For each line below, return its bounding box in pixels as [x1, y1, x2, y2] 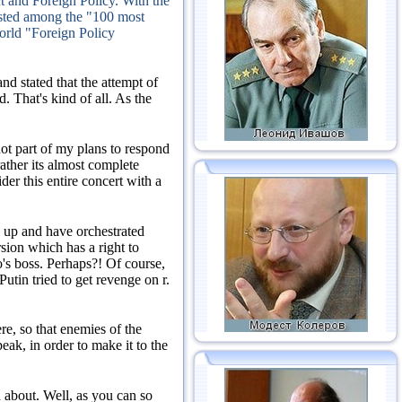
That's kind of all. [13, 91, 115, 107]
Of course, [106, 255, 165, 271]
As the [115, 91, 152, 107]
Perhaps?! [47, 255, 106, 271]
